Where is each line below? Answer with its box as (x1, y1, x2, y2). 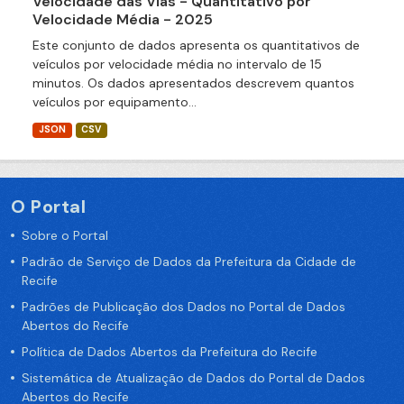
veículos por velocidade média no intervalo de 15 (32, 56, 322, 73)
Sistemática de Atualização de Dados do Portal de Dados (22, 370, 365, 387)
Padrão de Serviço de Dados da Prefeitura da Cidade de (22, 253, 356, 271)
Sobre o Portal (22, 227, 108, 244)
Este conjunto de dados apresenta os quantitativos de (32, 37, 360, 54)
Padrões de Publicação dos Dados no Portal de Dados (22, 298, 345, 316)
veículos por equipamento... (32, 94, 197, 111)
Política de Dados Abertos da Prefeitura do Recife (22, 344, 317, 361)
